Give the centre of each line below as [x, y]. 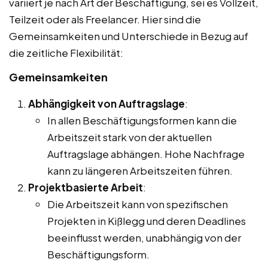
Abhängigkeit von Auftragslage [106, 103]
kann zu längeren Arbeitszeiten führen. [140, 170]
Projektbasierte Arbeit [86, 187]
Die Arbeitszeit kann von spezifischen [138, 204]
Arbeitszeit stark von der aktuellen [130, 137]
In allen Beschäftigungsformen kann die [142, 120]
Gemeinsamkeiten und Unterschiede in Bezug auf [129, 36]
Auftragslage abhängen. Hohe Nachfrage [146, 153]
